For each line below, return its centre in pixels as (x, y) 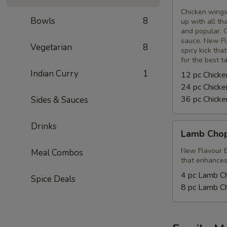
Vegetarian (51, 47)
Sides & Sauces (59, 100)
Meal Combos (56, 153)
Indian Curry (54, 74)
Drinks (43, 126)
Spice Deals (52, 179)
